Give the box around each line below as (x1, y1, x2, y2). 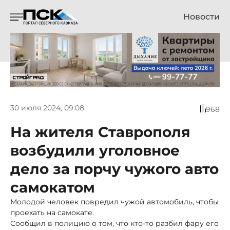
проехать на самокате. (10, 207, 94, 217)
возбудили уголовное (10, 141, 180, 159)
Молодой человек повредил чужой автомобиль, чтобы (10, 197, 219, 206)
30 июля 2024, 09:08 (10, 103, 84, 113)
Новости (183, 12, 220, 22)
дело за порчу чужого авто (10, 160, 219, 178)
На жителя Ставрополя (10, 123, 190, 141)
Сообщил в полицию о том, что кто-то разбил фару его (10, 218, 219, 228)
